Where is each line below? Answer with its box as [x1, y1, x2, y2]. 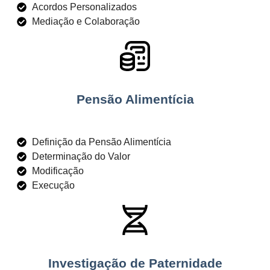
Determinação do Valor [32, 151, 130, 162]
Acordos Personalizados [32, 1, 137, 12]
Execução [32, 180, 75, 191]
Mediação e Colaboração [32, 16, 140, 27]
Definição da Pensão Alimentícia [32, 137, 171, 148]
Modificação [32, 166, 84, 177]
